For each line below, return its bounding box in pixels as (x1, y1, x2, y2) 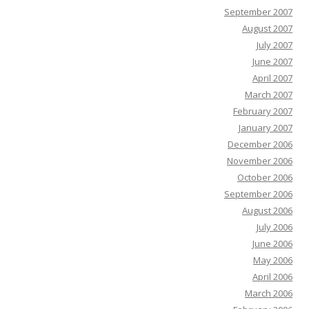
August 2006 (242, 204, 292, 217)
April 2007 (252, 72, 292, 85)
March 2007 (245, 88, 292, 101)
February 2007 (233, 105, 292, 118)
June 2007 (252, 55, 292, 68)
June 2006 (252, 237, 292, 250)
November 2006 (227, 154, 292, 168)
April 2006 (252, 270, 292, 283)
